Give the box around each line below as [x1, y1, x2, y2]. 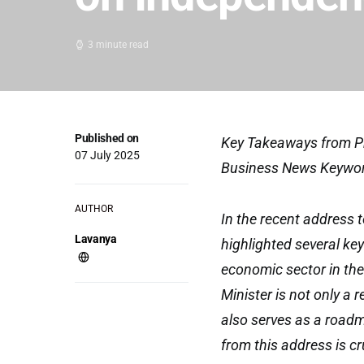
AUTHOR [75, 203, 113, 214]
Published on [75, 132, 139, 145]
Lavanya [75, 232, 117, 245]
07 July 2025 [75, 149, 140, 162]
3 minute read [88, 39, 149, 50]
